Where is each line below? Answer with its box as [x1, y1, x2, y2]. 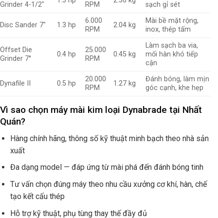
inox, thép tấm [145, 25, 191, 34]
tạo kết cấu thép [10, 191, 65, 201]
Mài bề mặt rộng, [145, 17, 199, 25]
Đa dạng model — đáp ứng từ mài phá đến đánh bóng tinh [10, 163, 203, 172]
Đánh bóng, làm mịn [145, 75, 210, 84]
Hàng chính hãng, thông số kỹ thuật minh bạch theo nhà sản [10, 133, 209, 143]
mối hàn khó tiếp [145, 50, 199, 59]
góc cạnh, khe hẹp [145, 84, 204, 92]
